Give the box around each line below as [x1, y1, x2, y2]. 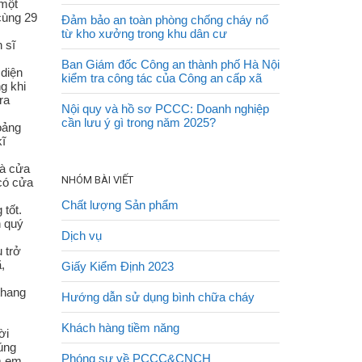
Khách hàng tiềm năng [61, 321, 179, 335]
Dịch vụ [61, 229, 102, 242]
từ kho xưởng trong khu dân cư [61, 27, 227, 40]
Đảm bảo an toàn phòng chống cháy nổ [61, 13, 268, 27]
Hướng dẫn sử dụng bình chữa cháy [61, 290, 255, 304]
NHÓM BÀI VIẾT [61, 174, 133, 186]
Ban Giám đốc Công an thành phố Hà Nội [61, 57, 280, 71]
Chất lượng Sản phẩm [61, 198, 179, 212]
